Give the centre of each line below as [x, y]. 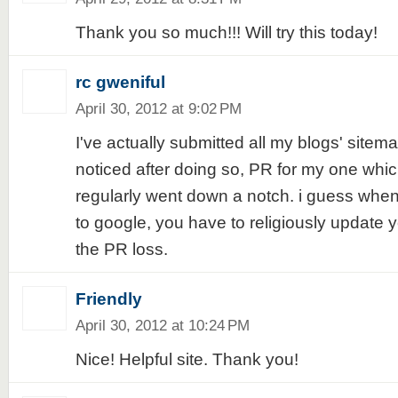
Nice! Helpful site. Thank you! [187, 359]
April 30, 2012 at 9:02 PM [158, 108]
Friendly [108, 299]
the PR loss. [121, 249]
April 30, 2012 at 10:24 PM [162, 325]
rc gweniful [120, 82]
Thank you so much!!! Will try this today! [226, 32]
